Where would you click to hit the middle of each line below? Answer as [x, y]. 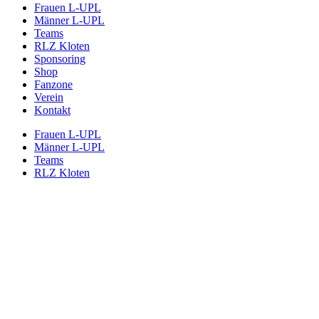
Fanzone [53, 84]
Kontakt [52, 110]
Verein [49, 97]
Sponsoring [60, 58]
